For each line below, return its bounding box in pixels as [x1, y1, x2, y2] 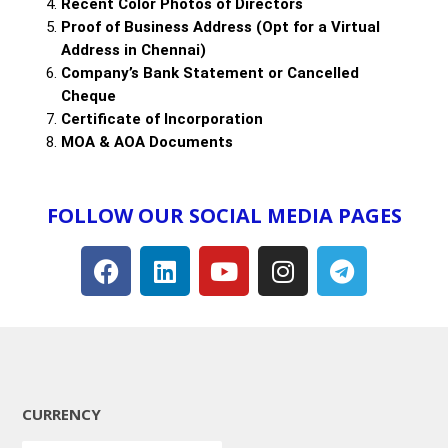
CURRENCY [22, 404, 101, 425]
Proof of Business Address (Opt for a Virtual [61, 18, 380, 37]
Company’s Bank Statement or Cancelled [61, 64, 359, 83]
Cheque [61, 87, 116, 106]
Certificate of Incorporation [61, 110, 263, 129]
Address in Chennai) [61, 41, 206, 60]
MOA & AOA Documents [61, 133, 233, 152]
